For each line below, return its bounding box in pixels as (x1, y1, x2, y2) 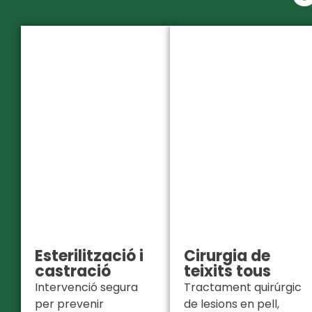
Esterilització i (35, 245, 143, 267)
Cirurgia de (184, 245, 270, 267)
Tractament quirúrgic (184, 279, 302, 296)
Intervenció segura (35, 279, 138, 296)
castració (35, 260, 111, 283)
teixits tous (184, 260, 271, 283)
